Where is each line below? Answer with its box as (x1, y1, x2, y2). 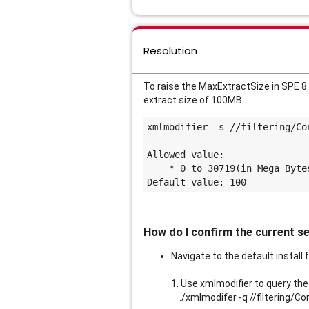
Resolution (143, 43, 197, 58)
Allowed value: (147, 149, 224, 160)
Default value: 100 (147, 177, 246, 188)
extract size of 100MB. (143, 94, 244, 106)
